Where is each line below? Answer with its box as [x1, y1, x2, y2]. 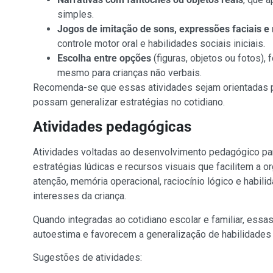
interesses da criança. [32, 190, 126, 202]
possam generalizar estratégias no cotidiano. [32, 96, 225, 108]
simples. [57, 9, 94, 21]
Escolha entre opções [57, 52, 151, 65]
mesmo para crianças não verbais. [57, 67, 202, 79]
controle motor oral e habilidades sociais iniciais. [57, 38, 265, 50]
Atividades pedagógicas [32, 118, 191, 136]
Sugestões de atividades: [32, 252, 142, 264]
